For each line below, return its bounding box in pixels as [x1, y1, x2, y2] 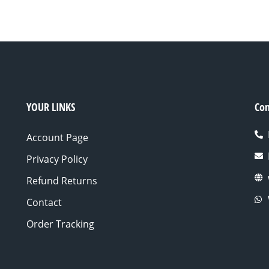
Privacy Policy [26, 152, 88, 166]
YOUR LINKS [26, 99, 75, 114]
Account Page [26, 130, 88, 144]
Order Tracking [26, 217, 94, 231]
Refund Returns [26, 174, 97, 187]
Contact [26, 195, 62, 209]
